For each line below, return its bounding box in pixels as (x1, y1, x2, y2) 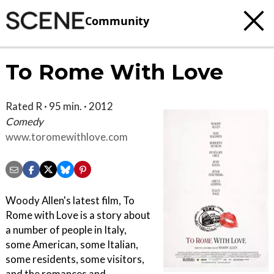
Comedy (6, 115, 43, 128)
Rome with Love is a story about (6, 209, 150, 222)
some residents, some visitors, (6, 253, 144, 266)
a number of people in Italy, (6, 223, 127, 237)
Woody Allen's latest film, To (6, 194, 135, 207)
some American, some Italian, (6, 238, 138, 251)
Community (85, 13, 149, 28)
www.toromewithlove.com (6, 130, 128, 143)
